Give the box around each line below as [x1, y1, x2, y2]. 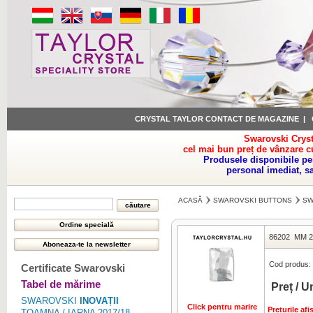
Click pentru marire [187, 303, 257, 311]
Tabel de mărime [21, 278, 101, 290]
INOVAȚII [80, 296, 119, 306]
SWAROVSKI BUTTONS [213, 196, 292, 204]
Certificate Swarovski [21, 262, 125, 274]
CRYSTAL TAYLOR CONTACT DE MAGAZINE [135, 115, 299, 123]
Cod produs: [269, 260, 311, 268]
